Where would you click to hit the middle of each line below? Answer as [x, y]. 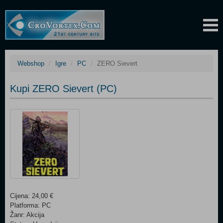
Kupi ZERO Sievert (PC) [63, 89]
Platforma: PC [30, 205]
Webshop [31, 63]
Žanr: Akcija [27, 215]
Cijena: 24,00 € [32, 196]
